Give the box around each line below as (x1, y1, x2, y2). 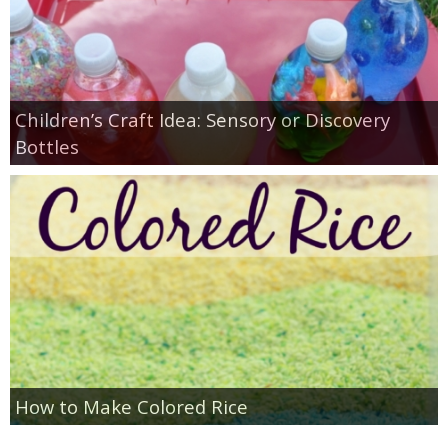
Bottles (15, 133, 79, 159)
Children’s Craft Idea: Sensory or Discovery (15, 106, 390, 132)
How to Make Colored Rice (15, 393, 248, 419)
